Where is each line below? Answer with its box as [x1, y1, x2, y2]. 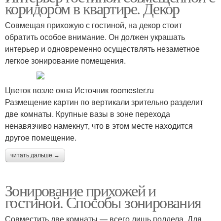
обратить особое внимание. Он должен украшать [5, 31, 185, 42]
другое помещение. [5, 131, 76, 143]
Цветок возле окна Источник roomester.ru [5, 84, 154, 96]
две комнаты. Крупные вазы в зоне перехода [5, 108, 170, 119]
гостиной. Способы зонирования [5, 191, 201, 213]
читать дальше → [10, 151, 60, 159]
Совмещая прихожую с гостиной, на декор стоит [5, 19, 182, 31]
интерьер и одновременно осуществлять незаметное [5, 42, 200, 54]
